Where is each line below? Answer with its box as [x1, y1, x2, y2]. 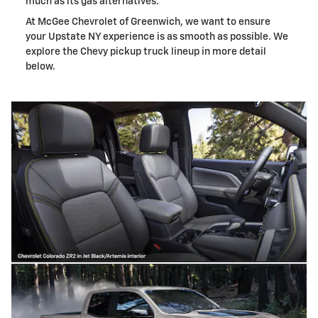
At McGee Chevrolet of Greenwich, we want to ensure [26, 16, 270, 27]
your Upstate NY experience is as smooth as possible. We [26, 31, 288, 42]
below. [26, 61, 55, 72]
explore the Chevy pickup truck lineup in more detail [26, 46, 266, 57]
